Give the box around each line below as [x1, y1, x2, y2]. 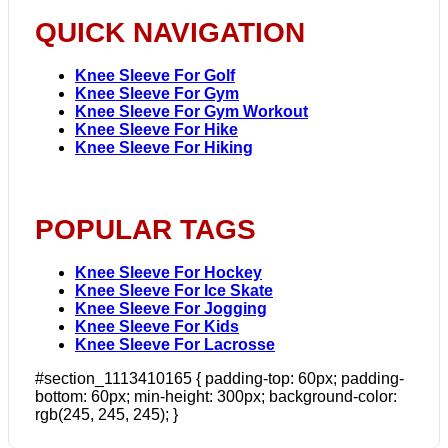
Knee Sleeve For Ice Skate [75, 281, 273, 299]
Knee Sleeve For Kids [75, 317, 239, 335]
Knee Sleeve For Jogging [75, 299, 267, 317]
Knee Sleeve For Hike [75, 120, 238, 138]
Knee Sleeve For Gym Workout [75, 102, 308, 120]
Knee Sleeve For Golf [75, 66, 235, 84]
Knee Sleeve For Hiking [75, 138, 253, 156]
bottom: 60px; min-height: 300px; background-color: [35, 387, 397, 405]
